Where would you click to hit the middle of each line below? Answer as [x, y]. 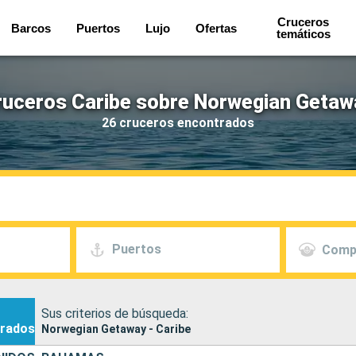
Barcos [31, 28]
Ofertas [216, 28]
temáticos [303, 34]
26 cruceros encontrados [178, 122]
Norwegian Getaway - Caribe [116, 329]
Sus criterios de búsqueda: [115, 313]
